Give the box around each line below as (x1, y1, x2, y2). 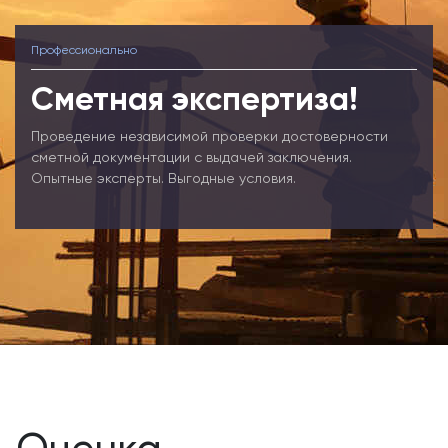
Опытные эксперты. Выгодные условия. (31, 170, 296, 186)
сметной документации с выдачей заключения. (31, 149, 352, 165)
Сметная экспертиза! (31, 80, 358, 118)
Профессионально (31, 43, 137, 57)
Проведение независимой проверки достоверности (31, 128, 388, 144)
